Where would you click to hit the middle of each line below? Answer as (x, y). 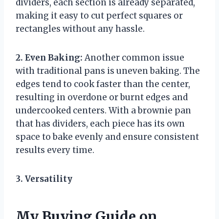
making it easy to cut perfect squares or (99, 15)
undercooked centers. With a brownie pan (103, 110)
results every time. (55, 150)
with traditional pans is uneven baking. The (108, 71)
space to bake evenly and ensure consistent (107, 137)
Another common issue (133, 57)
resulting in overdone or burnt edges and (102, 97)
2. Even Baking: (49, 57)
